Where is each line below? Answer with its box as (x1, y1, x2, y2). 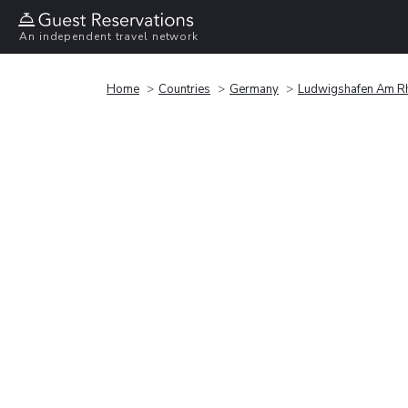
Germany (229, 80, 279, 97)
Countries (158, 80, 210, 97)
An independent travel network (19, 29, 199, 45)
